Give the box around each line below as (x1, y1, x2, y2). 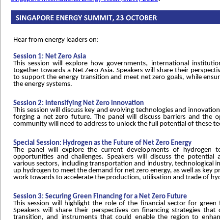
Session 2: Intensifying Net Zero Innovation (13, 100, 144, 107)
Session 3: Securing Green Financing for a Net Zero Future (13, 193, 187, 200)
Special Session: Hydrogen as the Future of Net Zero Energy (13, 139, 192, 147)
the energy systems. (13, 81, 72, 88)
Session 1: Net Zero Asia (13, 53, 86, 60)
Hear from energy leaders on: (13, 36, 99, 44)
